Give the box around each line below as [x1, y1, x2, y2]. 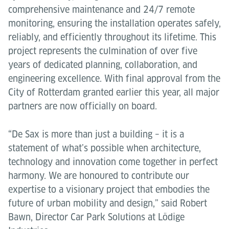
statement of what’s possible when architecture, [8, 143, 201, 153]
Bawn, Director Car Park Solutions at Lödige [8, 212, 185, 222]
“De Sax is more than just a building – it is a [8, 129, 184, 140]
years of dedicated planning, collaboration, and [8, 59, 197, 70]
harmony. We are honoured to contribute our [8, 170, 189, 181]
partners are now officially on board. [8, 101, 157, 111]
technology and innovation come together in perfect [8, 156, 218, 167]
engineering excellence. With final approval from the [8, 73, 220, 84]
